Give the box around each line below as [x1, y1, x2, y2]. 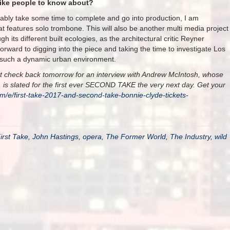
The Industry [170, 132, 210, 141]
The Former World [106, 132, 166, 141]
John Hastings [32, 132, 79, 141]
